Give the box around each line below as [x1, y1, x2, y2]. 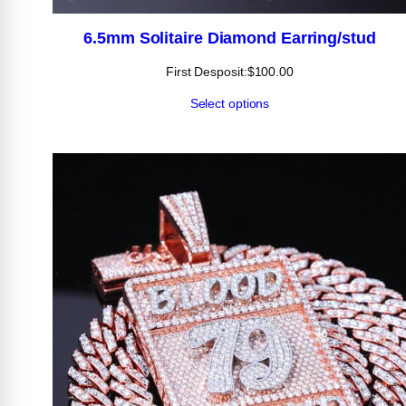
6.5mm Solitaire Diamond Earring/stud [83, 28, 376, 47]
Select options [189, 95, 270, 111]
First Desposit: [166, 63, 247, 79]
